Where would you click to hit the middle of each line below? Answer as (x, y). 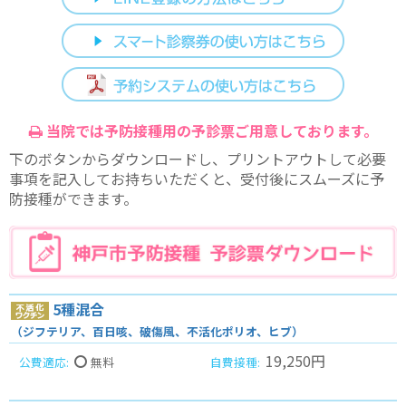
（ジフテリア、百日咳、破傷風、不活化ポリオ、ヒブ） (157, 332)
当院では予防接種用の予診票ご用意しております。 (210, 130)
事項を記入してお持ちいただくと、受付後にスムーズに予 (197, 178)
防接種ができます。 (73, 198)
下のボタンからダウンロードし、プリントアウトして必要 (198, 158)
